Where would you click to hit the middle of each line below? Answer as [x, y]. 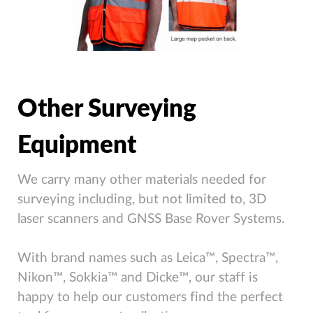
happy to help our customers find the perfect [150, 297]
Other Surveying [107, 110]
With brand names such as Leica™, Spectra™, [148, 258]
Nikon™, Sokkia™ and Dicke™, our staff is [138, 277]
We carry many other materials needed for [142, 180]
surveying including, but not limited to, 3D [142, 199]
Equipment [77, 146]
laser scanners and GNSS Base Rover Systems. [151, 219]
